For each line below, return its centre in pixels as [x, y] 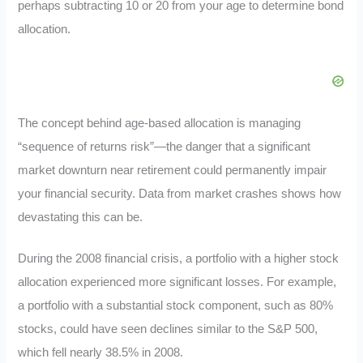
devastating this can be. [81, 217]
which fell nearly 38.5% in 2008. [101, 352]
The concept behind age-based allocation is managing [160, 123]
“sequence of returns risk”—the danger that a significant [164, 146]
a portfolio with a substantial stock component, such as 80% [176, 305]
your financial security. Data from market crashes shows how [180, 193]
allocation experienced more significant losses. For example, [177, 282]
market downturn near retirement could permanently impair [173, 170]
